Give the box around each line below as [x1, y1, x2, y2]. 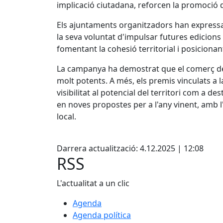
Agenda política [73, 210, 131, 221]
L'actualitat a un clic [57, 178, 129, 189]
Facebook [66, 130, 103, 141]
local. [57, 111, 76, 122]
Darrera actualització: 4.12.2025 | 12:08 [57, 143, 204, 154]
